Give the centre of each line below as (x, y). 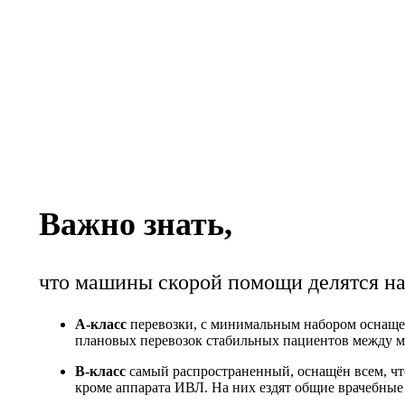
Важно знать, (136, 224)
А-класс (101, 324)
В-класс (100, 371)
